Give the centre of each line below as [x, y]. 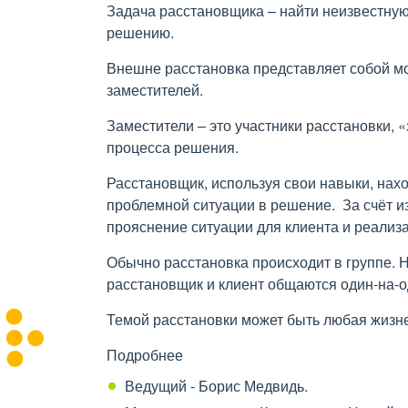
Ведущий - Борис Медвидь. [216, 386]
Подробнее [145, 355]
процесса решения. [174, 147]
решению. [142, 32]
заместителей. [155, 90]
